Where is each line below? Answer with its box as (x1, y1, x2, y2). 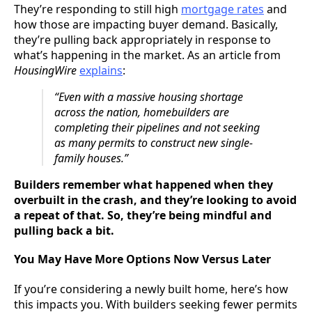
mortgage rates (181, 1, 264, 17)
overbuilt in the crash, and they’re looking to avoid (14, 192, 297, 208)
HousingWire (14, 63, 77, 79)
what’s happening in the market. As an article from (14, 47, 281, 63)
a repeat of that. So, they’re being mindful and (14, 208, 272, 224)
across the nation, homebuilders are (54, 104, 229, 120)
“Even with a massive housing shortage (54, 89, 243, 105)
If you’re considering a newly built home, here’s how (14, 281, 288, 297)
